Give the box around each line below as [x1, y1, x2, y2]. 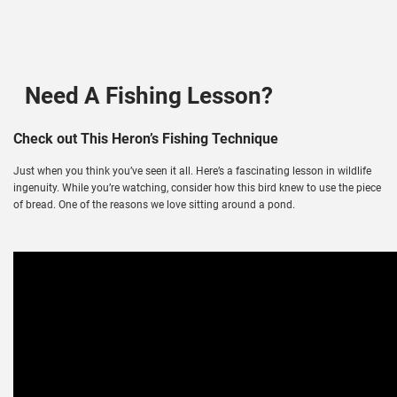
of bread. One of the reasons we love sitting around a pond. [13, 198, 295, 211]
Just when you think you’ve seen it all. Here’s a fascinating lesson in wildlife [13, 164, 371, 177]
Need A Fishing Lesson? [24, 82, 273, 110]
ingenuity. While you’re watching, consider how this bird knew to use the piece [13, 181, 381, 194]
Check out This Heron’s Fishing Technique [13, 129, 278, 147]
